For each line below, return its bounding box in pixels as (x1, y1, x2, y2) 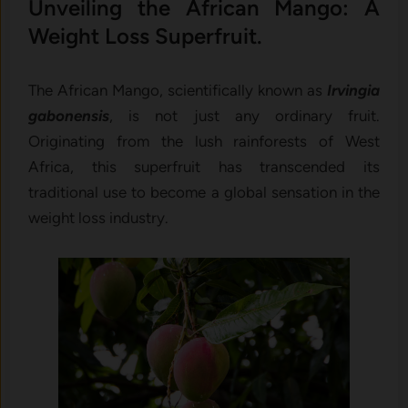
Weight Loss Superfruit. (28, 23, 263, 50)
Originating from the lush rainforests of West (28, 132, 380, 151)
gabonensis (28, 107, 110, 126)
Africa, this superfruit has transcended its (28, 158, 380, 177)
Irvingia (326, 81, 380, 100)
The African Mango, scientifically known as (28, 81, 327, 100)
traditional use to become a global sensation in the (28, 183, 380, 202)
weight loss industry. (28, 209, 173, 228)
